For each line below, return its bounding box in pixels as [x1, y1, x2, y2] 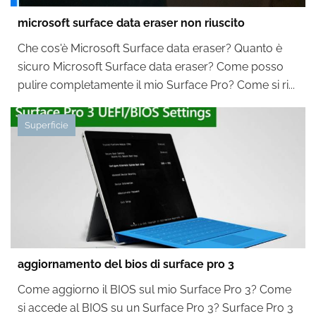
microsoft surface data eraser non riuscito [18, 16, 245, 30]
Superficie [25, 120, 68, 130]
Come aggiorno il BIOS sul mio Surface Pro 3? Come [18, 283, 291, 296]
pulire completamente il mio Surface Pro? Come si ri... [18, 78, 295, 92]
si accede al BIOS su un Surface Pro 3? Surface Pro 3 [18, 301, 293, 315]
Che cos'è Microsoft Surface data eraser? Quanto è [18, 42, 282, 55]
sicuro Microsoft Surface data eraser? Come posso [18, 60, 284, 73]
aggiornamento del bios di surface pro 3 [18, 257, 234, 271]
